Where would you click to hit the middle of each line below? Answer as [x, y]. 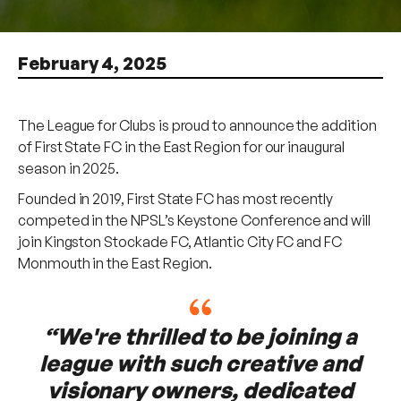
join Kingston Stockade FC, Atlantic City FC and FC [180, 242]
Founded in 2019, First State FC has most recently [176, 199]
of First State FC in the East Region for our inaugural [181, 147]
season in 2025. [69, 169]
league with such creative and [200, 363]
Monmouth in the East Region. [115, 264]
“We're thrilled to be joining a [200, 337]
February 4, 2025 [93, 64]
